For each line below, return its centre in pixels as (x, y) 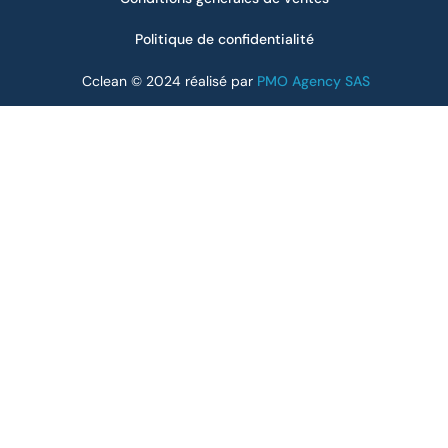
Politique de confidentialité (224, 38)
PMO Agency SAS (313, 80)
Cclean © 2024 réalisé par (167, 80)
